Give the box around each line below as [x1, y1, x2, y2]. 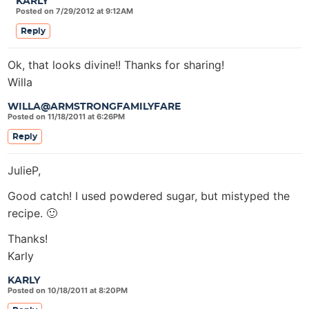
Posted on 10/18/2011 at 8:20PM [8, 286, 128, 295]
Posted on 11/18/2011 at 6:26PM [8, 112, 125, 121]
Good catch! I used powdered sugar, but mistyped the [8, 189, 290, 203]
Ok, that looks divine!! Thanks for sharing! [8, 58, 224, 72]
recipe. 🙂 [8, 206, 57, 220]
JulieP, [8, 163, 41, 177]
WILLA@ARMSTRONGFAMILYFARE [8, 102, 181, 112]
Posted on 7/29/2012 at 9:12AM [16, 6, 133, 16]
